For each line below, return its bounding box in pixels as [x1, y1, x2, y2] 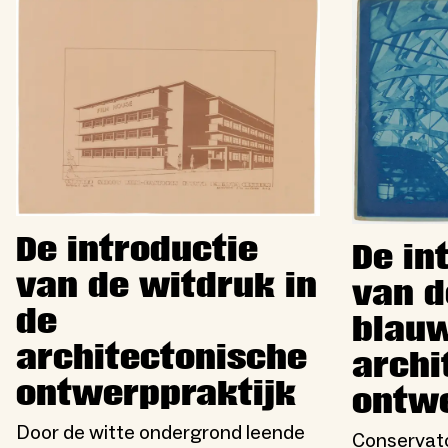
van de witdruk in [16, 267, 317, 306]
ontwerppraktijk [16, 375, 296, 414]
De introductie [16, 231, 258, 270]
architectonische [16, 339, 307, 378]
